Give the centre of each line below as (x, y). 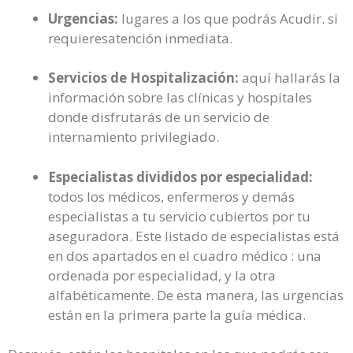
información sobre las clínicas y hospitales (180, 97)
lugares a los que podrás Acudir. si (228, 18)
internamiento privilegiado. (134, 137)
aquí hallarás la (290, 78)
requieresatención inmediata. (140, 38)
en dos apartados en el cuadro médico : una (185, 255)
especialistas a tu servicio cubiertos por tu (179, 216)
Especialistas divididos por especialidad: (180, 176)
